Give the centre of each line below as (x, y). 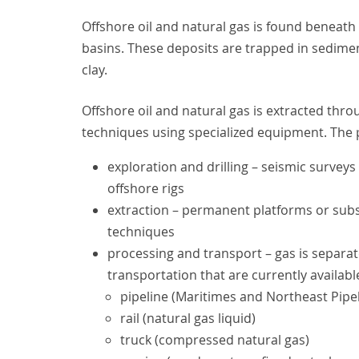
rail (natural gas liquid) (188, 319)
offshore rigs (146, 189)
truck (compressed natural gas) (215, 340)
